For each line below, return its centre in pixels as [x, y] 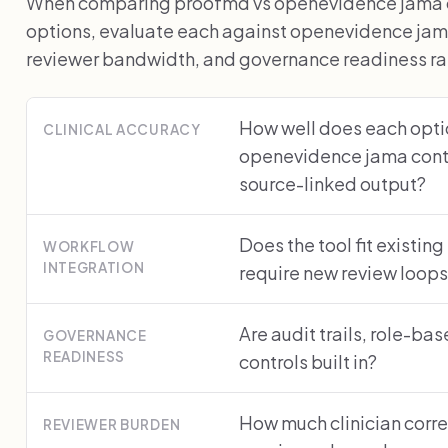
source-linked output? [332, 183]
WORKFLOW [89, 246]
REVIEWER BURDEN [112, 424]
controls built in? [308, 361]
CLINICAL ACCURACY [122, 129]
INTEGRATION [94, 267]
